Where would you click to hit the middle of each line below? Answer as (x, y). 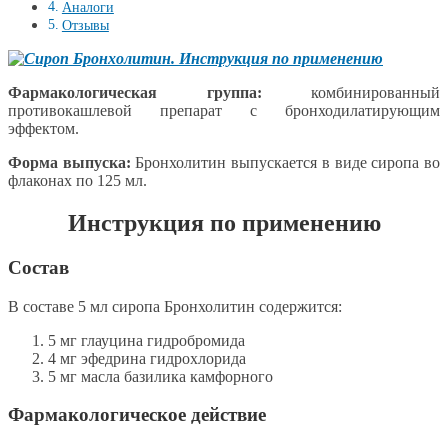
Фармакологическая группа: (135, 93)
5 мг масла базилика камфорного (160, 376)
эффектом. (43, 129)
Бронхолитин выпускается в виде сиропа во (288, 163)
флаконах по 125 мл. (77, 181)
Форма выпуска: (72, 163)
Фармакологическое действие (137, 415)
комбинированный (350, 93)
